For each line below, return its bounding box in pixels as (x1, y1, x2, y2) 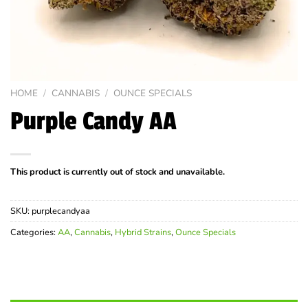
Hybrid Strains (115, 226, 171, 239)
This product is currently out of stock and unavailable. (10, 165, 225, 178)
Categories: (10, 226, 58, 239)
